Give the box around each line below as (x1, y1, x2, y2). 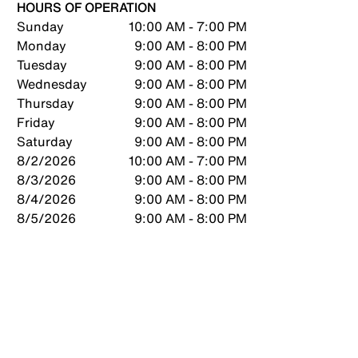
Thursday (17, 93, 75, 113)
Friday (17, 113, 56, 132)
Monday (17, 36, 67, 55)
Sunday (17, 17, 65, 36)
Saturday (17, 132, 74, 151)
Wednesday (17, 74, 88, 93)
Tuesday (17, 55, 68, 74)
